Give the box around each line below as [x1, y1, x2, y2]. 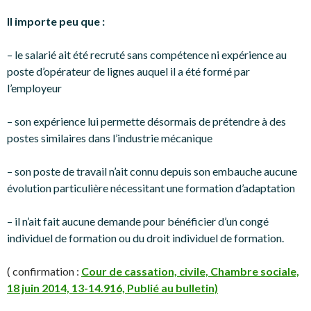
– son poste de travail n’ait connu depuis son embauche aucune [7, 165, 297, 178]
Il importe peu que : [7, 15, 105, 28]
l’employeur [7, 81, 64, 94]
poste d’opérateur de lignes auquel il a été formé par [7, 65, 250, 78]
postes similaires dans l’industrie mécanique [7, 131, 215, 144]
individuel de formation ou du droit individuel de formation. [7, 231, 284, 244]
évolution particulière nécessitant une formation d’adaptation [7, 181, 297, 194]
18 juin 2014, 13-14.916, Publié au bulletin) [7, 281, 218, 294]
